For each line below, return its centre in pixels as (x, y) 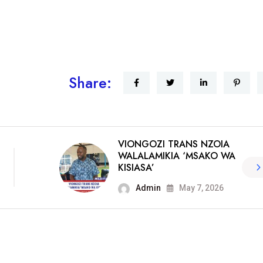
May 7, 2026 (200, 188)
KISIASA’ (136, 167)
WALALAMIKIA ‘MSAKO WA (176, 156)
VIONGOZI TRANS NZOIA (173, 144)
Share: (90, 82)
